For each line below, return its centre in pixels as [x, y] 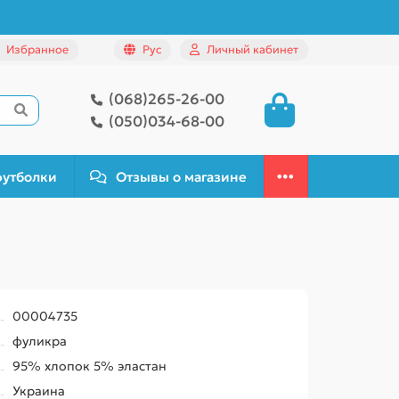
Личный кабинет [252, 50]
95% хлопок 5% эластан [90, 366]
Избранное [37, 50]
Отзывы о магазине [182, 176]
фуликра [40, 341]
